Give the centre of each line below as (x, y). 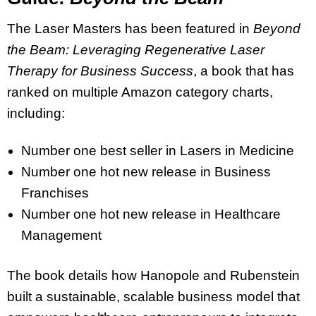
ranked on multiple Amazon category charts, (140, 92)
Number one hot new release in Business (146, 171)
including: (36, 114)
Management (61, 235)
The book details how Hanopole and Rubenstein (153, 275)
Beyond (277, 29)
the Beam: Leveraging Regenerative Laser (136, 50)
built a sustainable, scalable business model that (153, 296)
